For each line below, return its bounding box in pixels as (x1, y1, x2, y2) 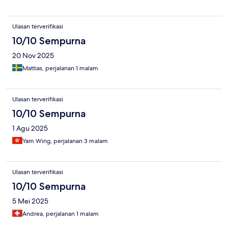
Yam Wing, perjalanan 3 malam (22, 137, 108, 146)
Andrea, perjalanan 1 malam (22, 210, 99, 218)
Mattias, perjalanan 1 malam (22, 64, 98, 73)
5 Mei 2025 (12, 196, 48, 206)
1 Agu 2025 (12, 124, 48, 133)
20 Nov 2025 (12, 51, 54, 61)
